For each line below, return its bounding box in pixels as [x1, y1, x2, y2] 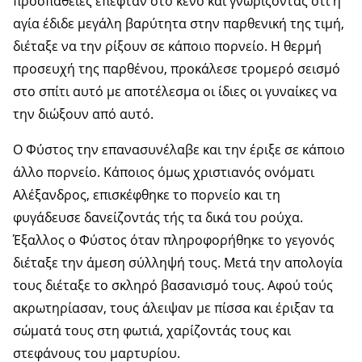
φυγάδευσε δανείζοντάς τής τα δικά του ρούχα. [13, 208, 303, 226]
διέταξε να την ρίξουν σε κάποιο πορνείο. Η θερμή [13, 36, 322, 55]
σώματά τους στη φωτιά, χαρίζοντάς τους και [13, 321, 291, 339]
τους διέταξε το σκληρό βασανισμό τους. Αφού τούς [13, 276, 333, 294]
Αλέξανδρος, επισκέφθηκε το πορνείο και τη [13, 185, 280, 204]
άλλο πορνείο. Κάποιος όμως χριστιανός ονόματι [13, 162, 314, 181]
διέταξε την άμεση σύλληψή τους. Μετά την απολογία [13, 253, 343, 271]
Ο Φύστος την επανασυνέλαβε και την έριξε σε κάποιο [13, 140, 345, 158]
